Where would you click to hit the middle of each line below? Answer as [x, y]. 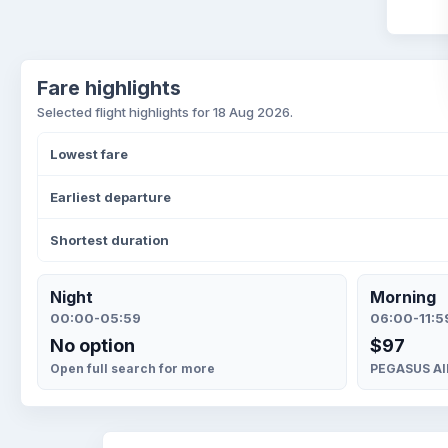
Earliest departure [110, 197]
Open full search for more [132, 368]
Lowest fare [89, 154]
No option [92, 345]
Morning [403, 297]
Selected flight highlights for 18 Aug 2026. [165, 112]
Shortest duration [109, 240]
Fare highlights [109, 88]
